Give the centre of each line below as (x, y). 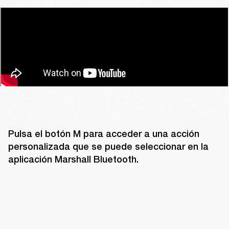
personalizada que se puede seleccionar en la (108, 147)
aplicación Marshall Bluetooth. (73, 159)
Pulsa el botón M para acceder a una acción (104, 134)
